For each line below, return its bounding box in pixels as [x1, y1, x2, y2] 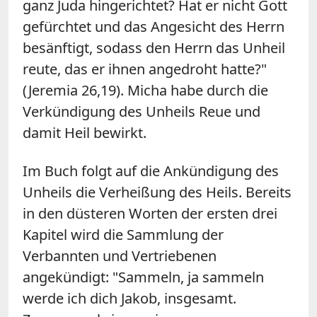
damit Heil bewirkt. [23, 122, 146, 142]
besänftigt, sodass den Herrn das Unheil [23, 38, 285, 57]
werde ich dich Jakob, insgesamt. [23, 288, 236, 308]
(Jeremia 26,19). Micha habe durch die [23, 80, 268, 100]
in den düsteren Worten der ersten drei [23, 203, 277, 223]
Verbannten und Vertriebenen [23, 246, 217, 265]
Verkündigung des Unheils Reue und [23, 101, 260, 121]
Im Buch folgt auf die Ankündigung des [23, 161, 279, 180]
